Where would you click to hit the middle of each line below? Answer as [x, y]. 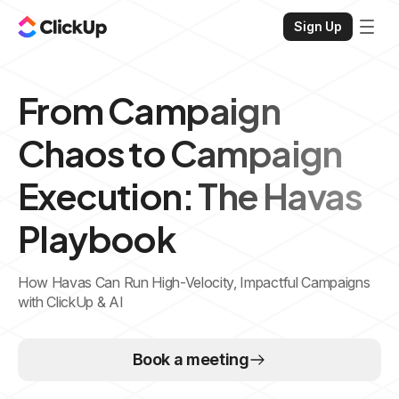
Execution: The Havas [190, 195]
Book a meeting [191, 359]
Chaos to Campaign [180, 153]
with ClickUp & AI [71, 302]
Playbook [97, 238]
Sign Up [318, 26]
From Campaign [149, 110]
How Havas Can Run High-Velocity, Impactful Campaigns [194, 282]
